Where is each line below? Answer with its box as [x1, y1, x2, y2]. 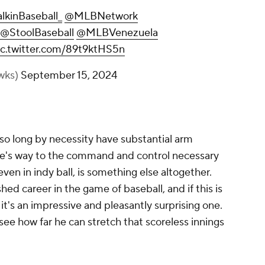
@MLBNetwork [64, 9, 138, 24]
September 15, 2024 [21, 69, 117, 83]
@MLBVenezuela [76, 26, 158, 40]
